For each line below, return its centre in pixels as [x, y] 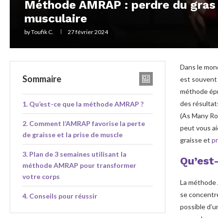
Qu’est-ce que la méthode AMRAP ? [86, 104]
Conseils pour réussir [63, 196]
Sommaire [42, 79]
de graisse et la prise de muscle [73, 134]
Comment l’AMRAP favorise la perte [87, 123]
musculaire [56, 18]
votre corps [41, 176]
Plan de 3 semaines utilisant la [78, 154]
